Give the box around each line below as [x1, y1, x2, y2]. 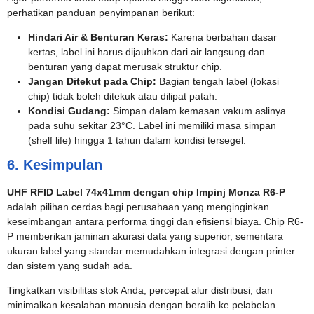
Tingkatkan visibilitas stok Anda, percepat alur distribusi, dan [7, 285, 273, 296]
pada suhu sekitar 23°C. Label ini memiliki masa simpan [28, 120, 276, 131]
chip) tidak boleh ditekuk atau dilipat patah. [28, 90, 217, 102]
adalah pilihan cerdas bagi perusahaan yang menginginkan [7, 201, 269, 212]
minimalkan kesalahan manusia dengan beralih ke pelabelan [7, 299, 275, 310]
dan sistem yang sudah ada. [7, 260, 132, 271]
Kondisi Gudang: [28, 105, 110, 116]
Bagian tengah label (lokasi [156, 76, 279, 87]
